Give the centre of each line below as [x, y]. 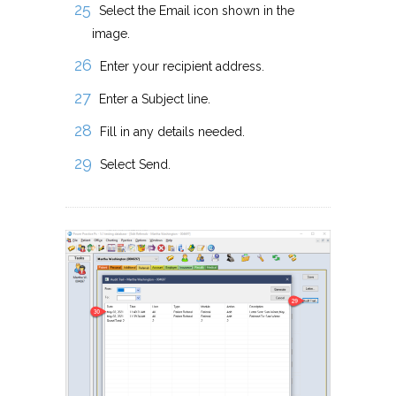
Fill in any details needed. [172, 132]
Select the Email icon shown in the [197, 11]
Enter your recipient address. [182, 67]
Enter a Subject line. [155, 99]
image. [111, 34]
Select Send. [135, 165]
